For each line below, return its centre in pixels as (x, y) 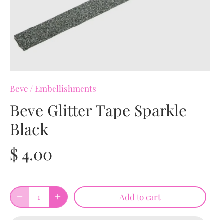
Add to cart (140, 197)
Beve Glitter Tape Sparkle (98, 110)
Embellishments (66, 88)
